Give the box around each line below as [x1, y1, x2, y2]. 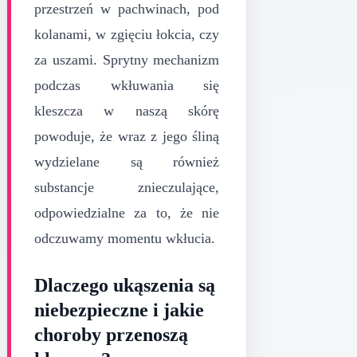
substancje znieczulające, [34, 178, 220, 195]
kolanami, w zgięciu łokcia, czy [34, 25, 220, 42]
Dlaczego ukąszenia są [34, 274, 215, 296]
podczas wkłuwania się [34, 76, 220, 93]
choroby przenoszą [34, 324, 188, 345]
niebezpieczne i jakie [34, 299, 204, 320]
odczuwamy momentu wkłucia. [34, 229, 215, 246]
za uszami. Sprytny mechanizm [34, 51, 220, 68]
